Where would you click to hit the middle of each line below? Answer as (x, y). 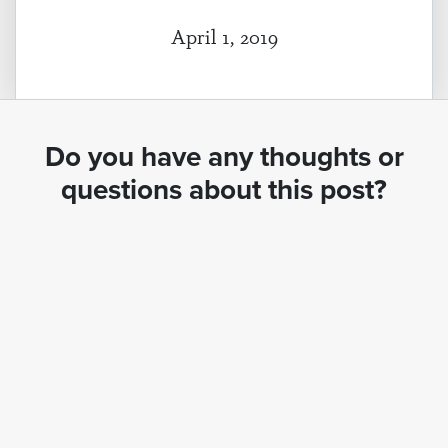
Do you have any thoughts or (224, 156)
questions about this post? (224, 189)
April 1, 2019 (224, 35)
